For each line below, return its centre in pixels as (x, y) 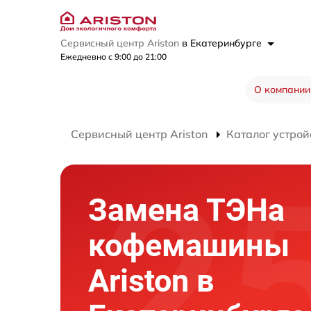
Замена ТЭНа (186, 210)
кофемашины (189, 245)
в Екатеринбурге (223, 43)
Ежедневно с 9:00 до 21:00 (114, 57)
